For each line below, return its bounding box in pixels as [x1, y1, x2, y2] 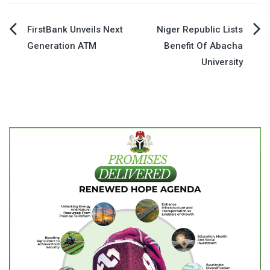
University [201, 57, 243, 68]
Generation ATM [27, 40, 96, 52]
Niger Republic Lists [157, 24, 243, 36]
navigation [8, 51, 92, 73]
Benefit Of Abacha [164, 40, 243, 52]
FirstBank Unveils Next [27, 24, 123, 36]
